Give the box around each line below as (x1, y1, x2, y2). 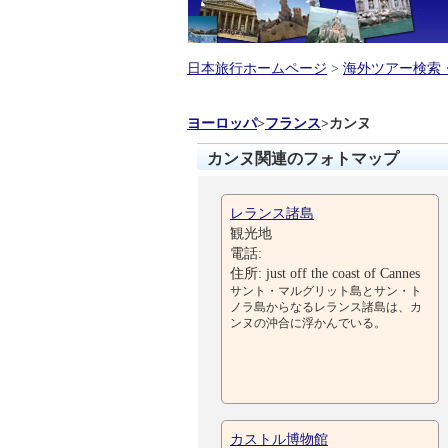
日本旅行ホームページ (187, 60, 327, 76)
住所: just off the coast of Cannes (230, 265, 420, 281)
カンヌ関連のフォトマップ (207, 150, 399, 167)
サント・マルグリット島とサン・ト (230, 284, 422, 298)
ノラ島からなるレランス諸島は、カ (230, 300, 422, 314)
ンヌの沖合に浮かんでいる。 (230, 316, 386, 330)
